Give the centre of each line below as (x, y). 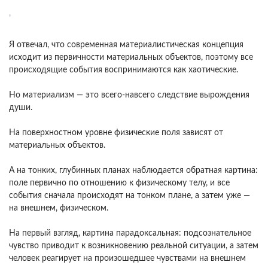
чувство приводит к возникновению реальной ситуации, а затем (134, 246)
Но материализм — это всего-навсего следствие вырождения (129, 95)
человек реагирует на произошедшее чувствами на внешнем (127, 258)
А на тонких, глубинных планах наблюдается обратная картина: (133, 170)
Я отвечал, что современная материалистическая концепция (126, 45)
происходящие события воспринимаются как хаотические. (124, 70)
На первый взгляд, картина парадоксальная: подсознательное (130, 233)
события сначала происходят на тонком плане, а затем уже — (130, 196)
